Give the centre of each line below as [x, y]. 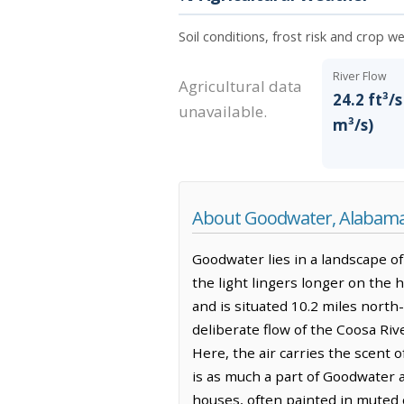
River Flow [360, 76]
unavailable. [223, 111]
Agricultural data [240, 86]
